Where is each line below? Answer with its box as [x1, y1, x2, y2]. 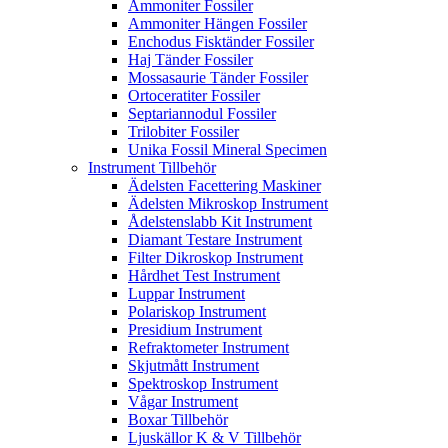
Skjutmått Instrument [128, 357, 259, 375]
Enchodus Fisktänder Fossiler [128, 33, 314, 51]
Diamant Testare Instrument [128, 231, 302, 249]
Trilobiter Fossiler [128, 123, 239, 141]
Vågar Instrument [128, 393, 238, 411]
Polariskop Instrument [128, 303, 266, 321]
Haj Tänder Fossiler [128, 51, 253, 69]
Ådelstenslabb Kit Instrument [128, 213, 312, 231]
